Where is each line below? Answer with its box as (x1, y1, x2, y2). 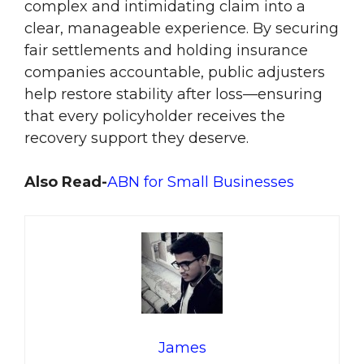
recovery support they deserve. (24, 129, 249, 148)
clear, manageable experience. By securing (24, 19, 339, 38)
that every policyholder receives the (24, 107, 285, 126)
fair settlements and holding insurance (24, 41, 308, 60)
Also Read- (24, 173, 107, 192)
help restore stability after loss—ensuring (24, 85, 323, 104)
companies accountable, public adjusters (24, 63, 325, 82)
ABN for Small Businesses (107, 173, 294, 192)
